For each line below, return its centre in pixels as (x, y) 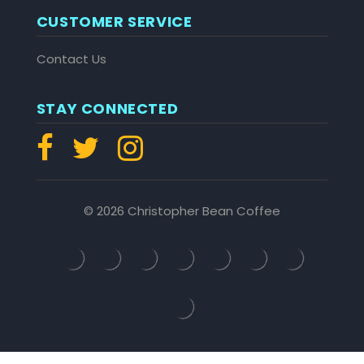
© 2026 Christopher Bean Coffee (182, 211)
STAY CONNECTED (107, 109)
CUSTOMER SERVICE (114, 22)
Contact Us (71, 58)
